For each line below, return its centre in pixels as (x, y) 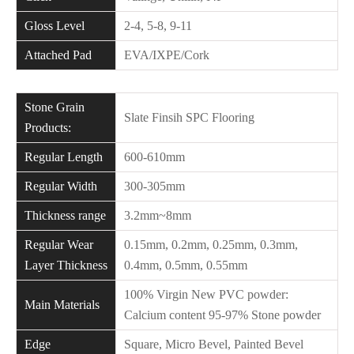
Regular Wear (59, 245)
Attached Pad (58, 55)
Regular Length (64, 157)
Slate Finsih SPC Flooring (189, 117)
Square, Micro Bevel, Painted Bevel (214, 344)
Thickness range (65, 215)
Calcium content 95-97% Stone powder (222, 315)
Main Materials (62, 305)
